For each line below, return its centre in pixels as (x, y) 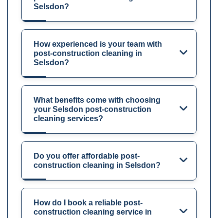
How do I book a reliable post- (88, 202)
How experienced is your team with (98, 44)
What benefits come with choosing (97, 100)
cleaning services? (68, 118)
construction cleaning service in (93, 212)
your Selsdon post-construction (92, 109)
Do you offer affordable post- (87, 156)
